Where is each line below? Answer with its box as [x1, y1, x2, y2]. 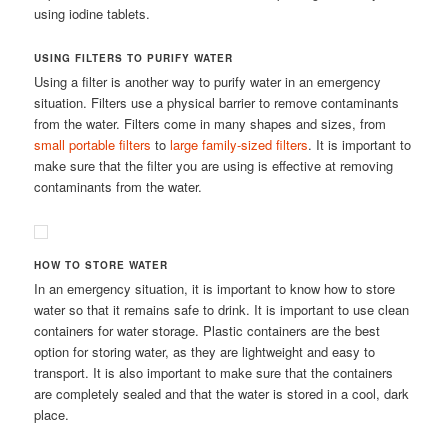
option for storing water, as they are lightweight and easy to [34, 341, 376, 361]
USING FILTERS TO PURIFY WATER [34, 50, 234, 65]
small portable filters [34, 134, 152, 154]
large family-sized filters [170, 134, 309, 154]
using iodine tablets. [34, 3, 151, 23]
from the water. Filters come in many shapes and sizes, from [34, 113, 387, 133]
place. [34, 404, 70, 424]
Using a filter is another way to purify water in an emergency [34, 71, 382, 91]
